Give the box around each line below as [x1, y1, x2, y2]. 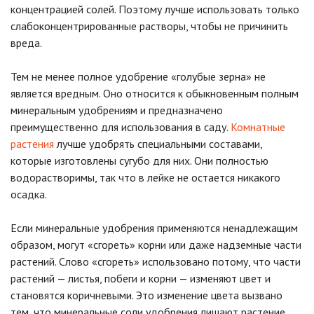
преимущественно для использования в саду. [11, 119, 231, 134]
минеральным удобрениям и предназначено [11, 102, 223, 117]
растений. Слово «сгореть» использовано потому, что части [11, 254, 301, 268]
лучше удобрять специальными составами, [54, 136, 262, 151]
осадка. [11, 186, 47, 201]
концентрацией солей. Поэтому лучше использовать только [11, 1, 299, 16]
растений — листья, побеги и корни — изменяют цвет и [11, 271, 271, 285]
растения [11, 136, 54, 151]
